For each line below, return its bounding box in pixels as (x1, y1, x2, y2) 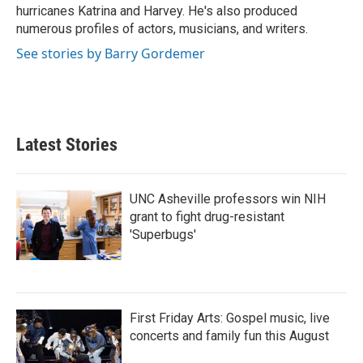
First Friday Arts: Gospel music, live (130, 310, 330, 326)
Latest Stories (16, 135, 117, 155)
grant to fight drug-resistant (130, 209, 284, 224)
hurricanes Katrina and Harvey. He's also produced (16, 3, 297, 19)
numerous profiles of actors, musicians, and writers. (16, 21, 308, 36)
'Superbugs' (130, 227, 196, 242)
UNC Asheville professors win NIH (130, 191, 326, 207)
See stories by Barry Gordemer (16, 45, 205, 62)
